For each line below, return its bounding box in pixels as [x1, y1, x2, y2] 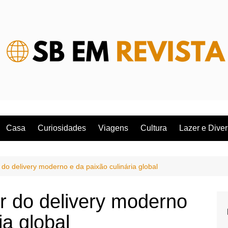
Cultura [140, 124, 167, 132]
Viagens [98, 124, 128, 132]
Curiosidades [38, 124, 86, 132]
